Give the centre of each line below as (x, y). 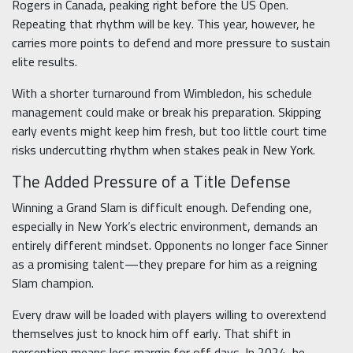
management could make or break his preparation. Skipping (167, 112)
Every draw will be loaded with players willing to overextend (169, 315)
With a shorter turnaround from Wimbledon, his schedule (162, 93)
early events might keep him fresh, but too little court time (169, 131)
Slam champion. (53, 283)
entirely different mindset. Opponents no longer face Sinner (170, 245)
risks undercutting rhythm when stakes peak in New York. (163, 150)
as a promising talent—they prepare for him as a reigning (165, 264)
